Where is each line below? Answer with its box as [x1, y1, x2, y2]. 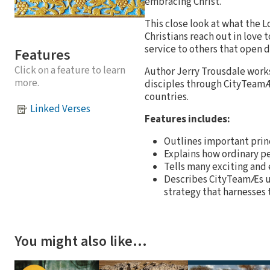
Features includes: [145, 111, 230, 127]
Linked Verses [30, 102, 90, 117]
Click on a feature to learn [14, 63, 125, 78]
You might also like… [14, 230, 147, 252]
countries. [145, 89, 189, 104]
